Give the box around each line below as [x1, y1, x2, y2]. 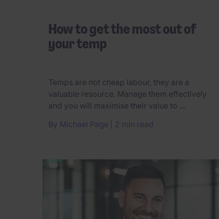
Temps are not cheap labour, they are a [48, 77, 189, 88]
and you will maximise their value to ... [48, 101, 185, 111]
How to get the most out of [48, 20, 196, 38]
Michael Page [60, 119, 109, 130]
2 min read [115, 119, 153, 130]
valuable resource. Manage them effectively [48, 89, 207, 99]
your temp [48, 35, 107, 53]
